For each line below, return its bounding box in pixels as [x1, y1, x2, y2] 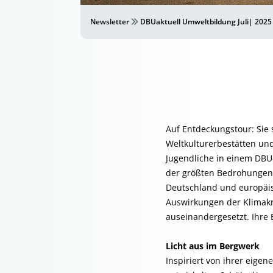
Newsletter [90, 16, 129, 27]
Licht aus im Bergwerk [166, 240, 260, 252]
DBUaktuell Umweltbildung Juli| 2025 [140, 16, 272, 27]
